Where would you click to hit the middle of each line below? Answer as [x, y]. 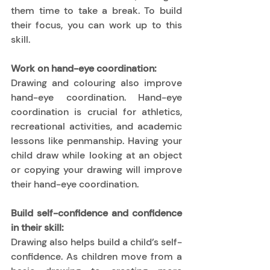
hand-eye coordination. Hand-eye [96, 97]
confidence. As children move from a [96, 256]
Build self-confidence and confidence [96, 213]
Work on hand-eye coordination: [84, 68]
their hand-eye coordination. [76, 184]
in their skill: [37, 227]
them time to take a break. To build [96, 10]
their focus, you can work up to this [96, 25]
